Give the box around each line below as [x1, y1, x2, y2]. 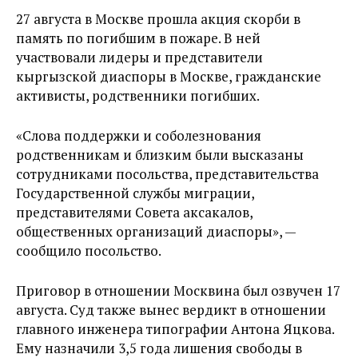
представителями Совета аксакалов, [16, 203, 253, 221]
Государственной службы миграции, [16, 184, 254, 202]
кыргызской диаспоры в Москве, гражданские [16, 67, 321, 86]
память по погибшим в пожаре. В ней [16, 29, 261, 47]
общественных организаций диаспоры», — [16, 222, 296, 241]
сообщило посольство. [16, 241, 161, 260]
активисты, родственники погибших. [16, 86, 260, 105]
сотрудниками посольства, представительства [16, 165, 319, 183]
